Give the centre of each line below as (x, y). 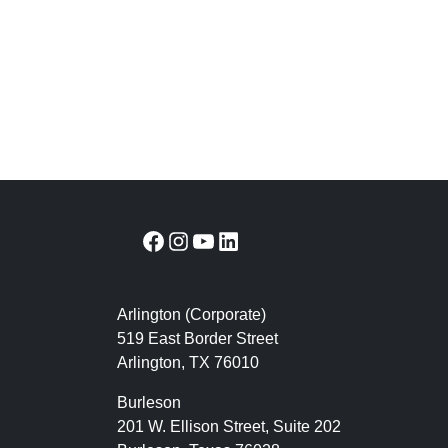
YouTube (228, 240)
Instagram (208, 240)
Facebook (183, 240)
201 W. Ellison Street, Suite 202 (229, 427)
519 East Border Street (197, 339)
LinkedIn (252, 240)
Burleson (149, 403)
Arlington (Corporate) (191, 315)
